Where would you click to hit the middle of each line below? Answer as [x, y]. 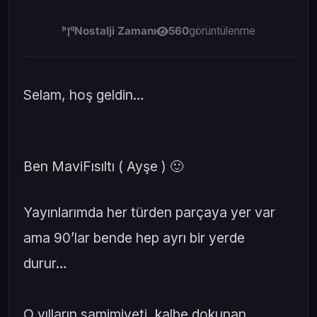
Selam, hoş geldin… [84, 95]
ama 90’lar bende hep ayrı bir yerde [134, 237]
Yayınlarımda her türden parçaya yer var [149, 212]
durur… [47, 263]
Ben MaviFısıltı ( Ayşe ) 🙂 [103, 166]
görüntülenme [222, 31]
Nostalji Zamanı [115, 31]
